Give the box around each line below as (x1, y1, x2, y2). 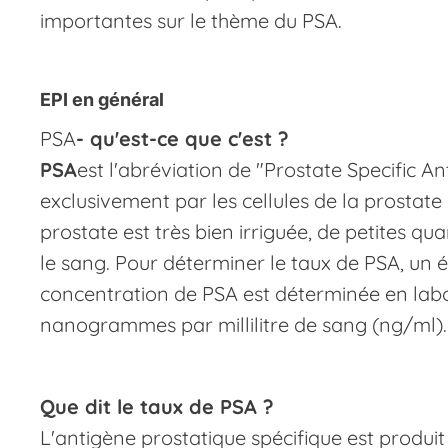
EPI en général (40, 89, 164, 110)
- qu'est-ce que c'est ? (76, 126, 289, 151)
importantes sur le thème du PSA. (40, 8, 342, 33)
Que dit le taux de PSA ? (40, 394, 274, 419)
